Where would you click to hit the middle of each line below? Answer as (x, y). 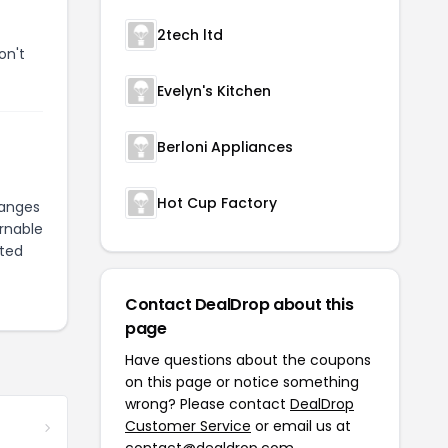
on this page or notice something (242, 382)
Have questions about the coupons (248, 360)
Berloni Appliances (225, 147)
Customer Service (188, 426)
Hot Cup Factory (217, 203)
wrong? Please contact (207, 404)
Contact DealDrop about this (239, 304)
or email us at (301, 426)
